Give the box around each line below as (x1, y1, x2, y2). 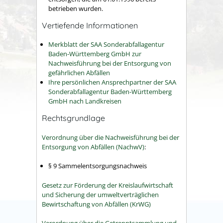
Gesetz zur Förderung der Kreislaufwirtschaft (42, 180, 173, 190)
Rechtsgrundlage (42, 113, 105, 123)
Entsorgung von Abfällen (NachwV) (42, 142, 144, 151)
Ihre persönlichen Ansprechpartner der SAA (48, 78, 176, 87)
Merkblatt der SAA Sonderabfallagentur (48, 40, 164, 49)
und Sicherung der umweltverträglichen (42, 190, 159, 199)
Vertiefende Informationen (42, 20, 138, 30)
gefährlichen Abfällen (48, 68, 110, 78)
